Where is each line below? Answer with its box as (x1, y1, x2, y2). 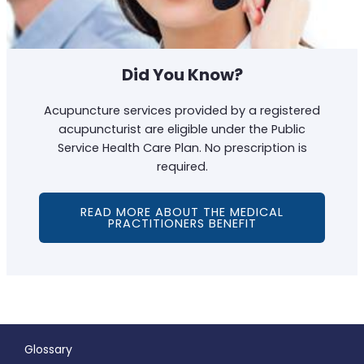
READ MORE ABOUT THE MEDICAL (80, 203, 284, 220)
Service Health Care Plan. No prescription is (57, 139, 307, 156)
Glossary (24, 341, 72, 357)
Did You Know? (121, 63, 243, 86)
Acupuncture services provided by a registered (44, 102, 320, 119)
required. (156, 158, 208, 175)
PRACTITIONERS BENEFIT (107, 214, 257, 232)
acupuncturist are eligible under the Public (58, 120, 305, 137)
